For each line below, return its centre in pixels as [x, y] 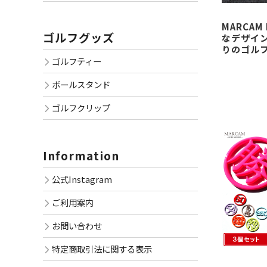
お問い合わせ [77, 226]
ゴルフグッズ [79, 38]
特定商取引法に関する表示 [102, 249]
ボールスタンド [81, 84]
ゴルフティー [77, 61]
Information [81, 156]
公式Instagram [82, 179]
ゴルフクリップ [81, 108]
